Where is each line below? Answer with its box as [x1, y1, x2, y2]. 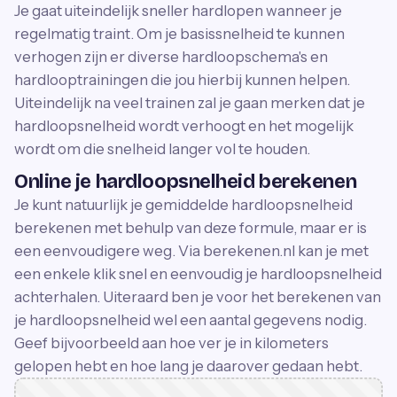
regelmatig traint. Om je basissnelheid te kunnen [14, 24, 345, 43]
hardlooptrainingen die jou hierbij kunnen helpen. [14, 70, 350, 89]
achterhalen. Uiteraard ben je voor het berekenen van [14, 287, 381, 306]
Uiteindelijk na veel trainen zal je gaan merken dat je [14, 93, 365, 112]
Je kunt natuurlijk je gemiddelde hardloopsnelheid [14, 195, 353, 214]
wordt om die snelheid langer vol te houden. [14, 139, 310, 158]
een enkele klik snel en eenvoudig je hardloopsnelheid [14, 264, 382, 283]
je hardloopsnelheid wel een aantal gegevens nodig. [14, 310, 367, 329]
